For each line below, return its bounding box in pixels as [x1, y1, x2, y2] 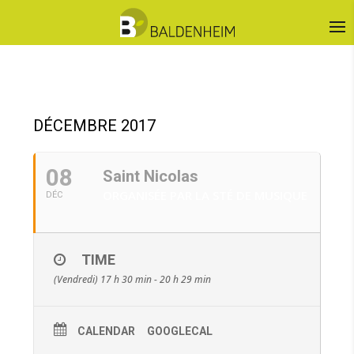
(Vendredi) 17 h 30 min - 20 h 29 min [54, 273, 212, 286]
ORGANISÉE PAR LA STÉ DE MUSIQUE [103, 187, 308, 203]
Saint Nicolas [103, 167, 199, 186]
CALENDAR [77, 325, 136, 337]
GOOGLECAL [147, 325, 213, 337]
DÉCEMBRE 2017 [33, 116, 156, 135]
